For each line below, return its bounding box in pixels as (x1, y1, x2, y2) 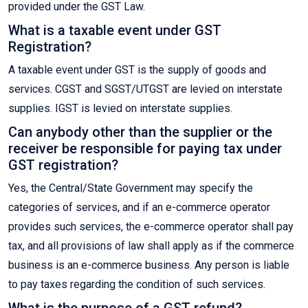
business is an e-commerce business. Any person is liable (8, 258, 289, 272)
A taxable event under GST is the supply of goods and (8, 63, 266, 77)
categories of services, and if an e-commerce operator (8, 201, 270, 214)
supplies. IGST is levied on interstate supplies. (8, 102, 232, 115)
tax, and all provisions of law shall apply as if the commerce (8, 239, 294, 253)
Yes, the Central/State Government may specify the (8, 181, 253, 195)
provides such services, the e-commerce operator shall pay (8, 220, 294, 234)
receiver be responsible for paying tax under (8, 140, 282, 157)
